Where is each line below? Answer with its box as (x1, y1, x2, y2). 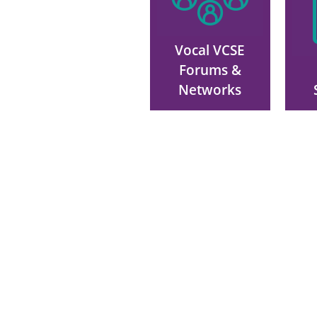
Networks (178, 79, 242, 99)
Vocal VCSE (175, 40, 246, 59)
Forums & (178, 59, 241, 79)
